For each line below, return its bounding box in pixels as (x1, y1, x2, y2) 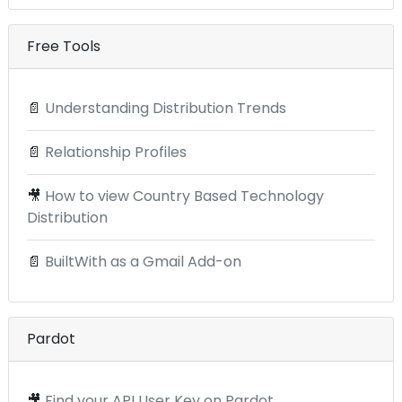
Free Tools (27, 35, 100, 57)
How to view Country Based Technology (45, 185, 324, 206)
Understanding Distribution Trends (45, 97, 286, 118)
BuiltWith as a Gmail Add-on (45, 250, 241, 272)
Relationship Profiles (45, 141, 187, 162)
